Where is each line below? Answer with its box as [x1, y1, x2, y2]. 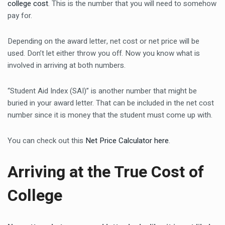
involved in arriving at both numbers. [8, 60, 126, 71]
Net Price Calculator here [85, 135, 169, 146]
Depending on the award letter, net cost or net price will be [8, 36, 199, 47]
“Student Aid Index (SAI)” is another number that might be [8, 85, 197, 96]
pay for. [8, 10, 32, 21]
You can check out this [8, 135, 85, 146]
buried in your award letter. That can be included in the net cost [8, 97, 214, 108]
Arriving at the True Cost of [8, 160, 204, 184]
